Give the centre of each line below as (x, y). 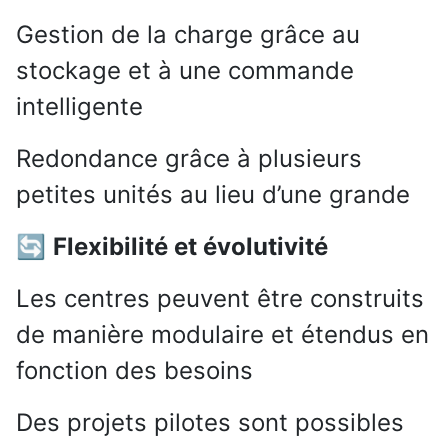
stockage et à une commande (185, 71)
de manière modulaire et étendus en (222, 335)
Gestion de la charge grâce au (188, 35)
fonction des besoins (134, 371)
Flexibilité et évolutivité (190, 247)
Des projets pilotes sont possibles (210, 423)
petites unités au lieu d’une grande (213, 195)
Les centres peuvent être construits (220, 299)
